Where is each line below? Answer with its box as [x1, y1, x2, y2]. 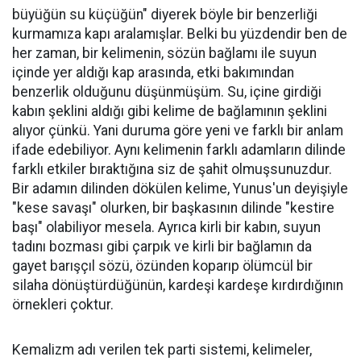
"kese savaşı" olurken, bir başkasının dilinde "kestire [12, 200, 334, 217]
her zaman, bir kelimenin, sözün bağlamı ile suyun [12, 45, 317, 62]
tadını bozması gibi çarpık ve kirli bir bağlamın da [12, 239, 312, 255]
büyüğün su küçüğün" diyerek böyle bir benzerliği [12, 6, 317, 23]
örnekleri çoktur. [12, 297, 114, 313]
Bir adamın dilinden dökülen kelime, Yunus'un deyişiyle [12, 180, 348, 197]
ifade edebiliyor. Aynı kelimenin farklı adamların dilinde [12, 142, 346, 159]
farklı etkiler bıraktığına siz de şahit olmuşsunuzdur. [12, 161, 332, 178]
